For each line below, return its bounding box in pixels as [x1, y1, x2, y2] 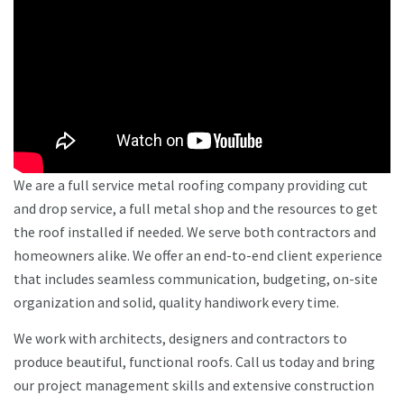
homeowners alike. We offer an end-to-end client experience [14, 246, 382, 265]
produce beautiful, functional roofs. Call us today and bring [14, 353, 375, 372]
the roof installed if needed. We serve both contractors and [14, 223, 376, 242]
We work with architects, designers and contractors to [14, 329, 347, 348]
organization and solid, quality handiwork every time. [14, 293, 342, 312]
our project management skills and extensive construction [14, 376, 374, 395]
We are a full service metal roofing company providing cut [14, 176, 368, 195]
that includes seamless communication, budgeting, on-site [14, 270, 378, 289]
